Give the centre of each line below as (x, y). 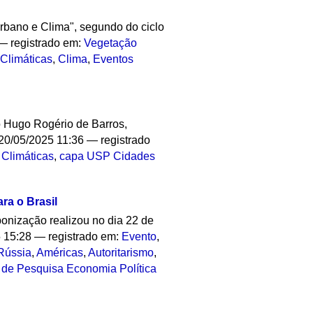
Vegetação (111, 43)
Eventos (114, 59)
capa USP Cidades (108, 156)
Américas (60, 253)
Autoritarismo (121, 253)
